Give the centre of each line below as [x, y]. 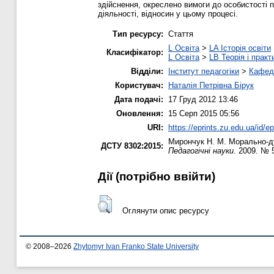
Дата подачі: [139, 99]
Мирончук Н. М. [197, 141]
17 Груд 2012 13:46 [203, 99]
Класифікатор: [135, 52]
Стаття [181, 34]
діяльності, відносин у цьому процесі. [168, 13]
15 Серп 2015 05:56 [204, 113]
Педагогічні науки [201, 150]
